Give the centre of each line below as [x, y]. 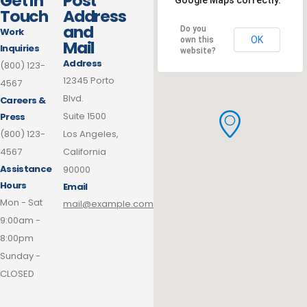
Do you [193, 29]
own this [197, 40]
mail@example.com [108, 204]
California [85, 152]
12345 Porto [89, 81]
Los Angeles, [91, 134]
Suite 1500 [85, 116]
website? [198, 51]
